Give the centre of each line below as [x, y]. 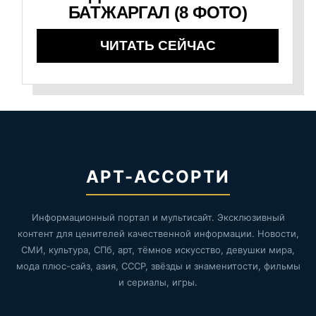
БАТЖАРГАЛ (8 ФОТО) [158, 13]
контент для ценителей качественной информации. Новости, [158, 234]
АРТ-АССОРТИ [158, 177]
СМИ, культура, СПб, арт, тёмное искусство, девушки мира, [158, 250]
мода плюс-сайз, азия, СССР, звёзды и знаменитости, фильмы [158, 266]
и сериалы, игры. [158, 282]
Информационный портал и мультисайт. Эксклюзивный [158, 218]
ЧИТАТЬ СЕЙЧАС [158, 46]
